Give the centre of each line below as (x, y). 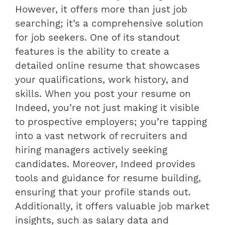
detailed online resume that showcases (107, 66)
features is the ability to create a (92, 51)
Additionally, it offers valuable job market (112, 206)
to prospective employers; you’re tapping (111, 122)
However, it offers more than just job (101, 9)
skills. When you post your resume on (103, 94)
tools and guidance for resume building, (108, 178)
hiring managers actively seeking (91, 150)
